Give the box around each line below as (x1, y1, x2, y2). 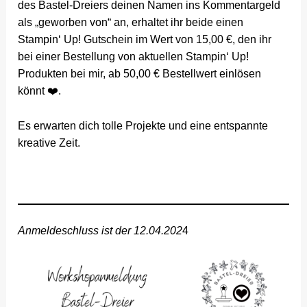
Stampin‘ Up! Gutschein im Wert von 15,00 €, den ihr (18, 33, 272, 45)
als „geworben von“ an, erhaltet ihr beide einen (18, 16, 244, 28)
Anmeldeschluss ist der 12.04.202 (18, 225, 183, 237)
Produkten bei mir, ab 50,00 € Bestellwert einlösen (18, 67, 262, 79)
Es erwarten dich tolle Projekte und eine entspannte (18, 119, 269, 132)
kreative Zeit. (18, 136, 81, 149)
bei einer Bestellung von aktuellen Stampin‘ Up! (18, 50, 249, 62)
